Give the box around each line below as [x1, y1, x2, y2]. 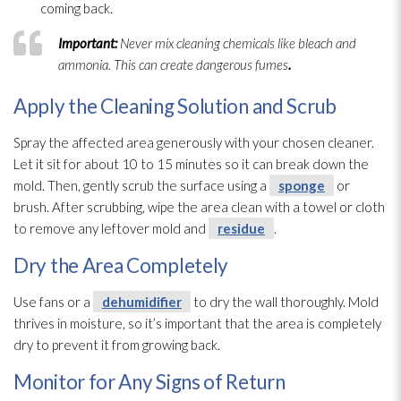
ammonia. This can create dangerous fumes [58, 55, 288, 73]
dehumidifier [102, 293, 182, 310]
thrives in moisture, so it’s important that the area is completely [13, 314, 381, 331]
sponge [278, 176, 325, 193]
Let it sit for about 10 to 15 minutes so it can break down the [13, 155, 369, 172]
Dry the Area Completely [13, 252, 229, 277]
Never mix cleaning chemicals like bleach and [120, 34, 356, 51]
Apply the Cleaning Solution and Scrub [13, 93, 337, 118]
